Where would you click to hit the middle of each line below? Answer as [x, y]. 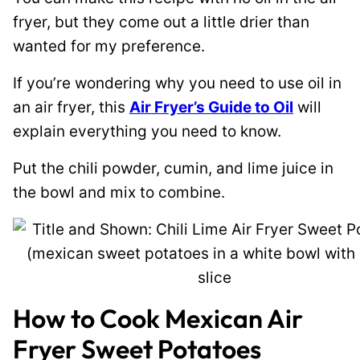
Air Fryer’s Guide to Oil [211, 107]
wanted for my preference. [109, 46]
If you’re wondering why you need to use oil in [177, 83]
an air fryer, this [71, 107]
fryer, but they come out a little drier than [161, 22]
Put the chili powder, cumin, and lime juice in [173, 168]
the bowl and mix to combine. [119, 192]
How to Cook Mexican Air [158, 318]
